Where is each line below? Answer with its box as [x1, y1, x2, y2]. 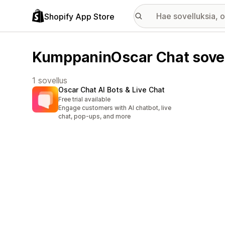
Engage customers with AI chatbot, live [58, 104, 171, 112]
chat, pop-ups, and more [58, 113, 131, 121]
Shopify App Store [44, 11, 115, 22]
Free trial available [58, 95, 110, 103]
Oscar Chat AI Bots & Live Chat [58, 85, 165, 94]
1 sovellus [32, 75, 67, 85]
